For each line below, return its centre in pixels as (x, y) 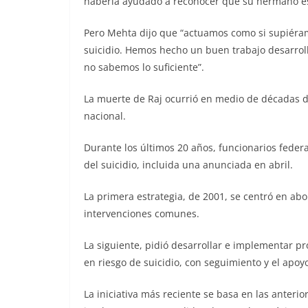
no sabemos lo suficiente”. (144, 67)
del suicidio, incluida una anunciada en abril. (188, 165)
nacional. (105, 116)
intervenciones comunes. (142, 213)
